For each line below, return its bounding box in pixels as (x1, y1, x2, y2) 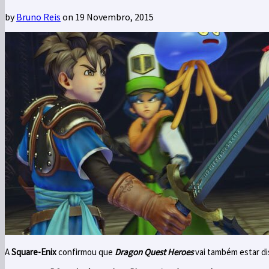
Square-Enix (11, 246, 56, 258)
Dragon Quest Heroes (115, 246, 193, 258)
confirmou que (56, 246, 115, 258)
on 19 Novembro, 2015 (61, 10, 154, 23)
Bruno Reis (16, 10, 61, 23)
